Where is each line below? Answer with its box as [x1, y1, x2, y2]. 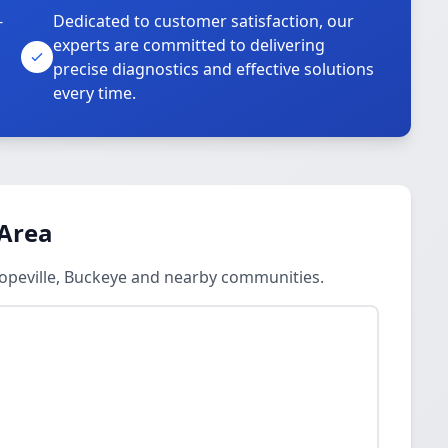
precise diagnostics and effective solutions [53, 58, 375, 80]
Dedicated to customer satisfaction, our [53, 10, 355, 32]
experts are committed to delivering [53, 34, 326, 56]
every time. [53, 82, 137, 104]
